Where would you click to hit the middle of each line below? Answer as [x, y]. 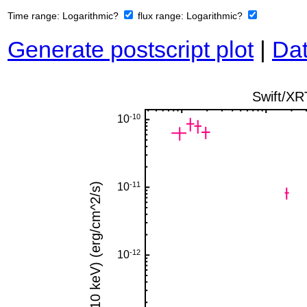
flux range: [162, 16]
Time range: [35, 16]
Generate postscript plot [131, 50]
